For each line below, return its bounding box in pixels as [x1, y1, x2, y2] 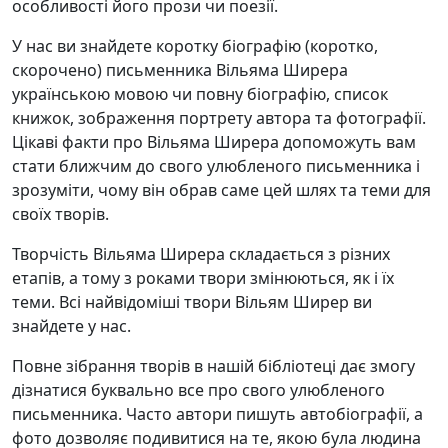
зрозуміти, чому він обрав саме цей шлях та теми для [12, 178, 431, 201]
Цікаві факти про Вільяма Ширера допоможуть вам [12, 130, 416, 153]
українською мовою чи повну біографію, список [12, 82, 388, 105]
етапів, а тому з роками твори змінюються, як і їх [12, 266, 394, 289]
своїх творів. [12, 202, 109, 225]
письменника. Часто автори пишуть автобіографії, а [12, 402, 423, 425]
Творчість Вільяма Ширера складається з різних [12, 242, 390, 265]
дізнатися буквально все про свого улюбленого [12, 378, 385, 401]
